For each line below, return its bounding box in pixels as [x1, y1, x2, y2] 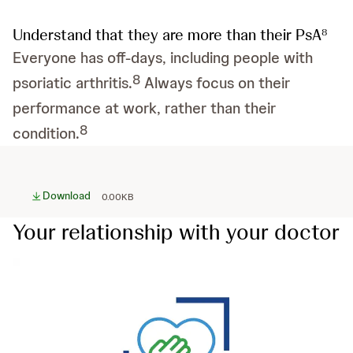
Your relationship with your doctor [13, 217, 340, 246]
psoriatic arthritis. [13, 72, 132, 93]
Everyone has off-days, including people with [13, 47, 313, 68]
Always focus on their [140, 72, 290, 93]
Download [43, 188, 91, 203]
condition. [13, 123, 80, 143]
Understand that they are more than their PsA [13, 24, 321, 45]
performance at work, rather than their [13, 98, 276, 118]
